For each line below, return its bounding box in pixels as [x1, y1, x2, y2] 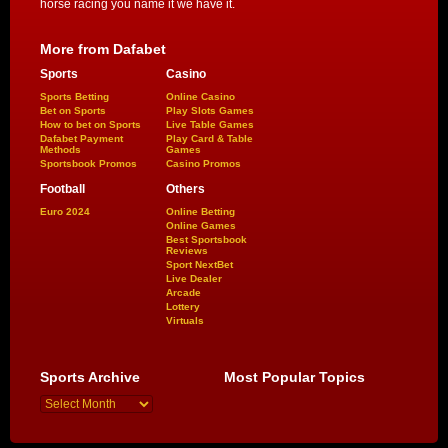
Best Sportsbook [166, 233, 247, 245]
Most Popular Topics [224, 368, 365, 385]
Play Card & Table [166, 132, 253, 144]
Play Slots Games [166, 104, 254, 116]
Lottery [166, 300, 200, 312]
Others [166, 181, 205, 196]
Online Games [166, 219, 236, 231]
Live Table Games [166, 118, 254, 130]
